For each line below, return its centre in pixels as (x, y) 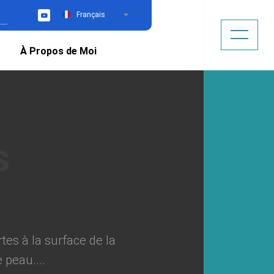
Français (91, 15)
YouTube (62, 20)
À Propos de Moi (58, 51)
